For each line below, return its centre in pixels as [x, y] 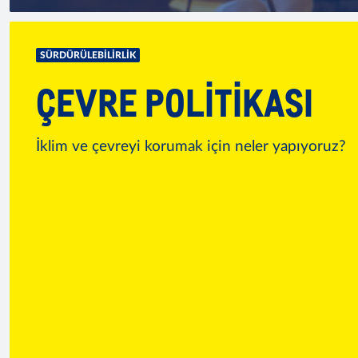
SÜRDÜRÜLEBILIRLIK [88, 56]
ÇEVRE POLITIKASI [175, 101]
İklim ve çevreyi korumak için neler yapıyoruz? [191, 147]
